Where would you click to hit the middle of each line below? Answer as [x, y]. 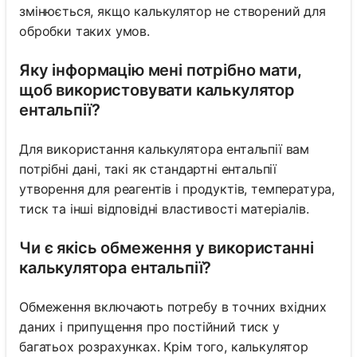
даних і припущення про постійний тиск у [149, 327]
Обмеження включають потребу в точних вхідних [173, 307]
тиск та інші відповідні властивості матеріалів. [164, 209]
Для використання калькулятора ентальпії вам [165, 149]
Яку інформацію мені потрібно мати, [161, 71]
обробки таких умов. [84, 31]
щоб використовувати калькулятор [157, 90]
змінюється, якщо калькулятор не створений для [173, 12]
